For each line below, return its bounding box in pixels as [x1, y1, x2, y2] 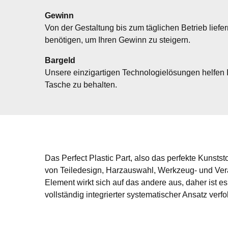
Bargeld [45, 55, 75, 65]
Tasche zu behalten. [45, 79, 117, 90]
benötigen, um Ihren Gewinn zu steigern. [45, 35, 190, 45]
